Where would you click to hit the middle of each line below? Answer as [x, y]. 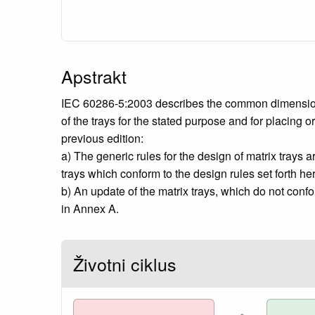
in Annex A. [90, 208]
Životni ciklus [125, 263]
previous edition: [102, 138]
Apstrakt [94, 76]
